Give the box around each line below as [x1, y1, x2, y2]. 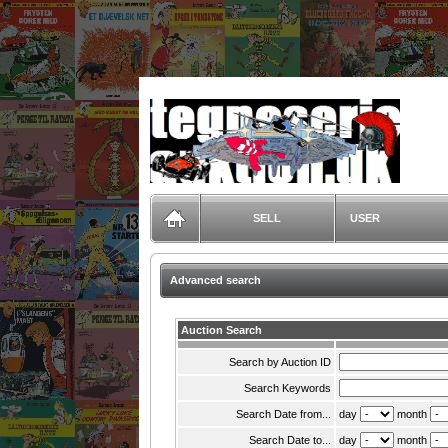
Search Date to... [248, 434, 331, 446]
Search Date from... [235, 408, 331, 420]
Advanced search [169, 274, 261, 286]
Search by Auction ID [228, 356, 331, 368]
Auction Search [180, 324, 265, 336]
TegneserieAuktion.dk [149, 111, 284, 127]
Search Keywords [243, 382, 331, 394]
